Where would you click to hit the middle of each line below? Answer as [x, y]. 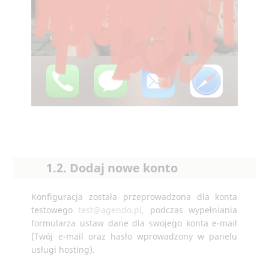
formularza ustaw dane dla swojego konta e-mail [134, 223]
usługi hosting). [63, 250]
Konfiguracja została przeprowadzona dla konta [134, 197]
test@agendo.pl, [111, 210]
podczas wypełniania [191, 210]
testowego [55, 210]
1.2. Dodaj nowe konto [112, 168]
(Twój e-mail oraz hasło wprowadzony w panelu [134, 237]
